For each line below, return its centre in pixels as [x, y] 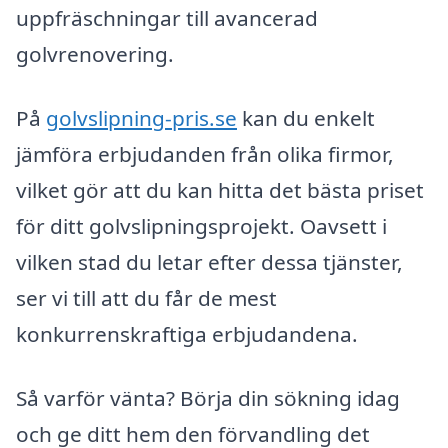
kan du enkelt [306, 118]
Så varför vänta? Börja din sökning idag [208, 397]
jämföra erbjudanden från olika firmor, [205, 154]
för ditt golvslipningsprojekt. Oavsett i [201, 226]
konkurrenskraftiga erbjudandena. [187, 334]
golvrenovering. [95, 54]
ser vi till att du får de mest [146, 298]
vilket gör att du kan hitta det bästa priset [220, 190]
